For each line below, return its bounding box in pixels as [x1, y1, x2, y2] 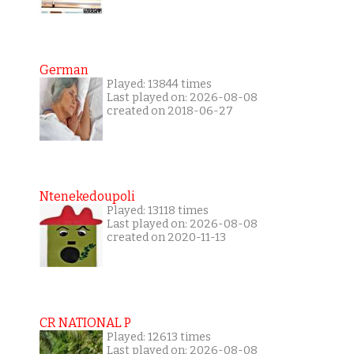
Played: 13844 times [106, 77, 212, 92]
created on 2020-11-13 [106, 231, 226, 245]
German [39, 62, 88, 78]
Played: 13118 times [106, 204, 209, 218]
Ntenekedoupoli [39, 189, 135, 205]
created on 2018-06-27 [106, 104, 233, 119]
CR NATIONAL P [39, 315, 131, 331]
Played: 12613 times [106, 330, 211, 345]
